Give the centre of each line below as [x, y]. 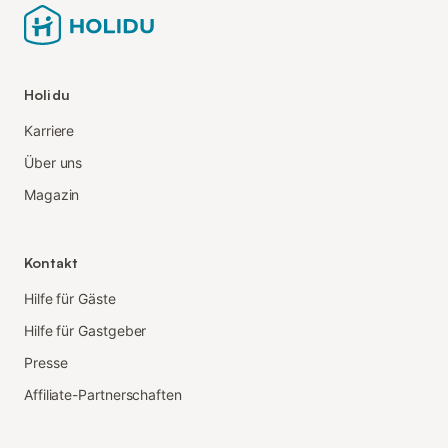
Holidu [47, 94]
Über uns [53, 162]
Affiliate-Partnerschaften [103, 394]
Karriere [49, 130]
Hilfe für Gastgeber [85, 330]
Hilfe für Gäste [70, 298]
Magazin [52, 194]
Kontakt [50, 262]
